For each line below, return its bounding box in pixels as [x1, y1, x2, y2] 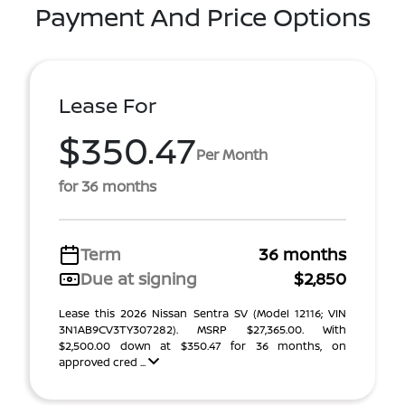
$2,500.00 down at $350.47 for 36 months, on [59, 338, 346, 353]
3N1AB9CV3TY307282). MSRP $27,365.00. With [59, 322, 346, 337]
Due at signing [80, 268, 197, 289]
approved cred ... [59, 354, 148, 370]
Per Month [196, 144, 268, 165]
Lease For [59, 91, 156, 119]
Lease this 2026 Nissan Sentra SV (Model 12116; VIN [59, 306, 346, 321]
